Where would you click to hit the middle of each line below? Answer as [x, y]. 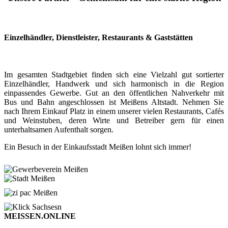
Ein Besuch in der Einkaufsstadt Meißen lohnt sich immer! [98, 147]
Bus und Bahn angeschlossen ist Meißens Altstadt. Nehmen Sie [114, 102]
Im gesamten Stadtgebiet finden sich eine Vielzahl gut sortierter [114, 75]
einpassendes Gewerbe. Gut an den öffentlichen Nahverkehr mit [114, 93]
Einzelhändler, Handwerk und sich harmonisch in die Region [114, 84]
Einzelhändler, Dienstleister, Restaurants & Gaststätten [98, 38]
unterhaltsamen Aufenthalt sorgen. [59, 130]
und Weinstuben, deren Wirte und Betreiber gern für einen [114, 121]
